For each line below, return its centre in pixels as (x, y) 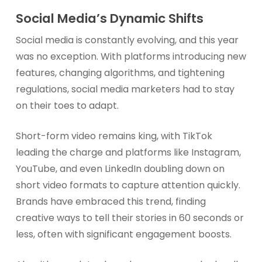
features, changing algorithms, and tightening (120, 73)
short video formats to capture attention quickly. (128, 185)
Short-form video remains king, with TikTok (114, 136)
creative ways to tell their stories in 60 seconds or (130, 218)
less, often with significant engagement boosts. (123, 234)
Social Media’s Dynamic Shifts (109, 18)
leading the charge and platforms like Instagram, (128, 152)
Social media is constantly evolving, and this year (127, 40)
